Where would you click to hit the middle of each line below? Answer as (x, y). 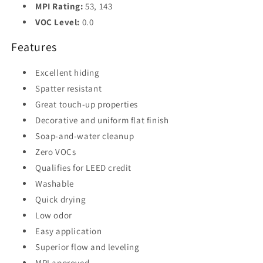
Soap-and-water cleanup (85, 136)
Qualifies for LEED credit (83, 167)
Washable (55, 183)
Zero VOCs (56, 151)
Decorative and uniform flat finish (102, 120)
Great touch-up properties (87, 104)
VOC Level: (58, 22)
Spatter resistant (69, 88)
